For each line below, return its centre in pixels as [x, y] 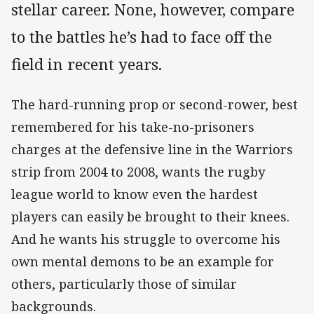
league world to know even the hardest [135, 194]
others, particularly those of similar [124, 284]
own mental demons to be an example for [143, 262]
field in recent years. [87, 64]
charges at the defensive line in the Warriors [152, 150]
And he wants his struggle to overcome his [146, 239]
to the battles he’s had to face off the [142, 37]
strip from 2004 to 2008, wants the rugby [138, 172]
